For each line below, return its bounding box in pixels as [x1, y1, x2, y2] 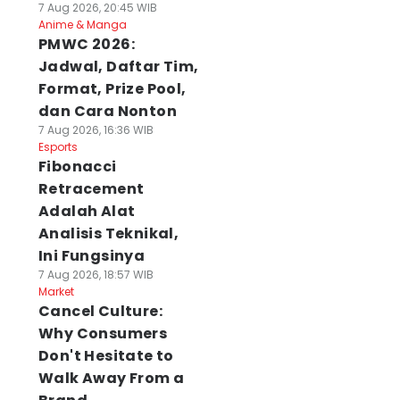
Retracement [37, 179, 145, 199]
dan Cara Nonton [37, 101, 177, 121]
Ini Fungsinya [37, 246, 146, 266]
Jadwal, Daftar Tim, [37, 56, 199, 77]
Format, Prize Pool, [37, 79, 187, 99]
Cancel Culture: [37, 301, 162, 321]
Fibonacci [37, 156, 117, 177]
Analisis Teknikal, [37, 223, 179, 244]
